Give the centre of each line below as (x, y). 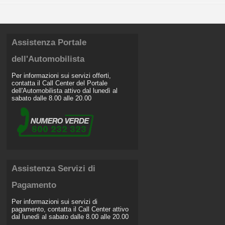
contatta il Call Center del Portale (60, 83)
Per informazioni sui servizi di (54, 201)
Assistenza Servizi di (53, 168)
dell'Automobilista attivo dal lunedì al (65, 90)
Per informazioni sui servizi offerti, (61, 75)
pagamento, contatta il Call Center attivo (70, 209)
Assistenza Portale (49, 42)
